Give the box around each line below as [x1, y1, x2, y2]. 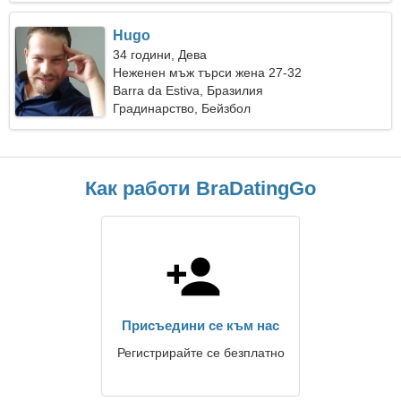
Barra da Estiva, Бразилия [113, 83, 264, 98]
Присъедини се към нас [122, 318, 279, 333]
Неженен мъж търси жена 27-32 [113, 65, 303, 80]
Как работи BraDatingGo [85, 177, 316, 200]
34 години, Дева [113, 47, 208, 62]
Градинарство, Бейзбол [113, 101, 252, 115]
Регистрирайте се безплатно [116, 346, 285, 360]
